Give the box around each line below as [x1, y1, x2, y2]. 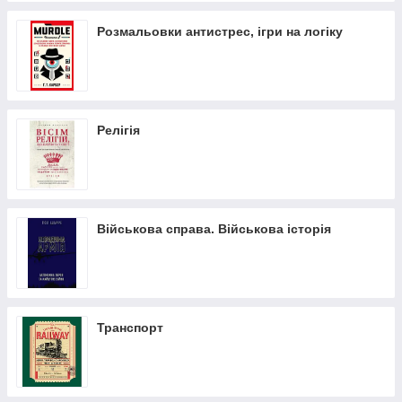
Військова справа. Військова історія [97, 222, 331, 236]
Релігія [97, 123, 140, 137]
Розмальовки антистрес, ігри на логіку [97, 24, 343, 39]
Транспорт [97, 320, 163, 335]
